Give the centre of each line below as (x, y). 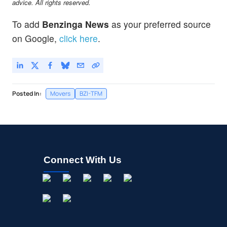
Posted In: (27, 93)
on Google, (34, 38)
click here (79, 38)
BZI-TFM (91, 93)
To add (27, 24)
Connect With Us (83, 160)
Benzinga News (75, 24)
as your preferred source (160, 24)
